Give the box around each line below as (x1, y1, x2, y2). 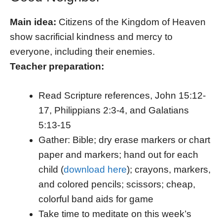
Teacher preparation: (10, 61, 104, 72)
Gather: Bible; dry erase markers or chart (38, 134, 210, 145)
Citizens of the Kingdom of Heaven (56, 16, 206, 27)
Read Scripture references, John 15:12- (38, 90, 206, 101)
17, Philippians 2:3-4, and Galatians (38, 105, 189, 115)
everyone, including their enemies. (10, 46, 155, 57)
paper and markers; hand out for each (38, 149, 198, 160)
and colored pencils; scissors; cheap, (38, 179, 195, 189)
